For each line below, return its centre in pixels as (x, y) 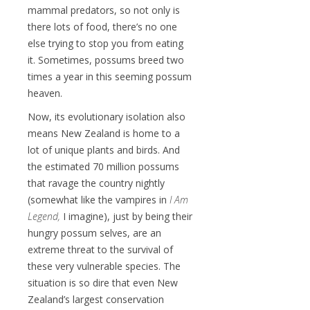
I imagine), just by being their (126, 216)
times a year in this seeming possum (110, 76)
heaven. (45, 93)
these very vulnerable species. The (104, 266)
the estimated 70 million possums (103, 166)
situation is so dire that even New (103, 282)
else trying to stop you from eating (106, 43)
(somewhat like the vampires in (99, 199)
